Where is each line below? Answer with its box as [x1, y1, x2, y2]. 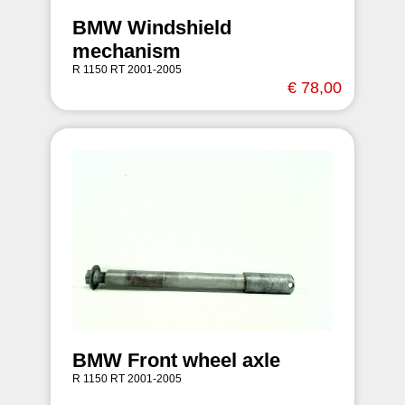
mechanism [72, 40, 181, 62]
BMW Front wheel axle [72, 349, 280, 372]
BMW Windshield [72, 16, 231, 39]
